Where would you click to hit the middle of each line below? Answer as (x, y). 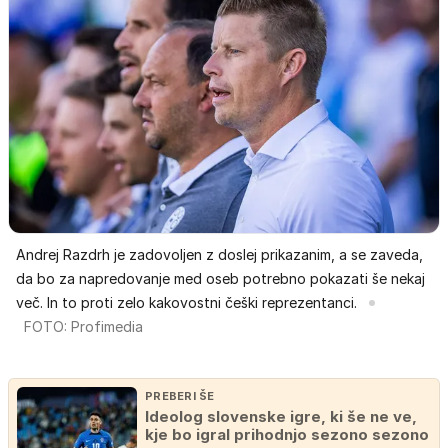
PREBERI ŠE (180, 396)
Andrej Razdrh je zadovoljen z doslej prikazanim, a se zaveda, (219, 255)
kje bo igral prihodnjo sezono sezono (287, 435)
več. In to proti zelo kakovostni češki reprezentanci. (186, 303)
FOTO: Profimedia (83, 327)
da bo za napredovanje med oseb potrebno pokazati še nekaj (220, 279)
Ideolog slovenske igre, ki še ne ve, (281, 417)
